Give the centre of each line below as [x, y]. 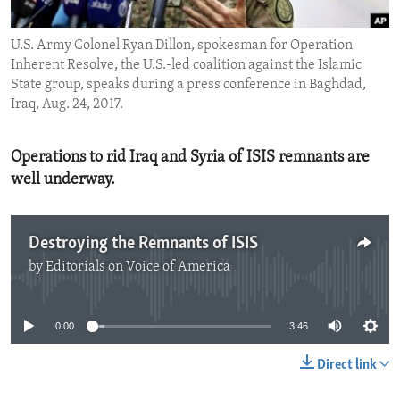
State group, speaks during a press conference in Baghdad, [188, 85]
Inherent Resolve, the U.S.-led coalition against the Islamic [186, 66]
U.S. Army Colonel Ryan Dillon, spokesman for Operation [182, 46]
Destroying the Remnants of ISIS [143, 244]
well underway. [63, 180]
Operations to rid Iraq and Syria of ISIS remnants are [190, 158]
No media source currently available [207, 278]
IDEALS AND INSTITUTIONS [114, 49]
